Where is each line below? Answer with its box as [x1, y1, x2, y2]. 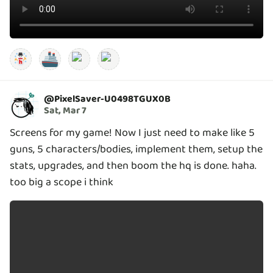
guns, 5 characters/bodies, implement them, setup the [10, 140, 263, 158]
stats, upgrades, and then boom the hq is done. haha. [10, 157, 257, 174]
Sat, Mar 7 [44, 103, 87, 119]
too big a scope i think [10, 173, 113, 191]
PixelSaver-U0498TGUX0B [54, 91, 171, 107]
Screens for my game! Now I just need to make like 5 [10, 124, 255, 141]
